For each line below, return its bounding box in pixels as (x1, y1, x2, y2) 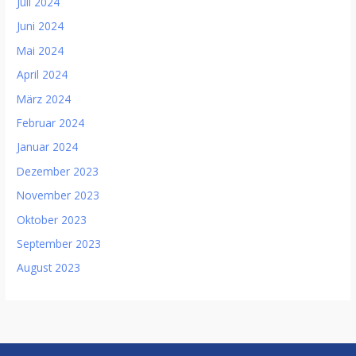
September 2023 (17, 235, 102, 251)
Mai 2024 (17, 42, 64, 58)
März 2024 (17, 91, 72, 106)
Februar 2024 (17, 114, 85, 130)
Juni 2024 (17, 18, 64, 34)
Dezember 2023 (17, 163, 99, 179)
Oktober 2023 (17, 211, 87, 227)
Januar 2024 (17, 139, 79, 155)
